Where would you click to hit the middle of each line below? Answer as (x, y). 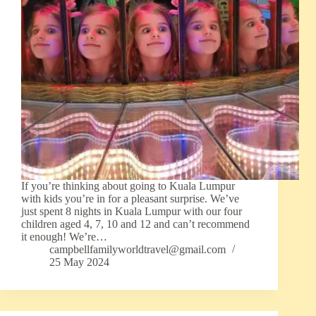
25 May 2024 (79, 262)
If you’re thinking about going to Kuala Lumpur (128, 186)
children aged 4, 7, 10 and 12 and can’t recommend (135, 224)
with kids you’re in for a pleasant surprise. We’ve (130, 199)
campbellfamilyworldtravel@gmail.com (138, 250)
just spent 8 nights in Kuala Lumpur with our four (132, 212)
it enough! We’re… (64, 237)
